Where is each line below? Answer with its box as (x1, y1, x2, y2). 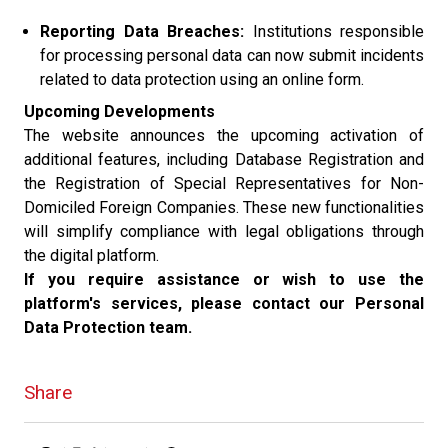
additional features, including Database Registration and (24, 150, 424, 169)
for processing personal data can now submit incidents (40, 46, 424, 65)
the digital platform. (24, 246, 159, 265)
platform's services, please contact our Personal (24, 294, 424, 313)
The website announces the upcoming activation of (24, 126, 424, 145)
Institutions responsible (244, 22, 424, 41)
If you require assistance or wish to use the (24, 270, 424, 289)
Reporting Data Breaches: (40, 22, 244, 41)
